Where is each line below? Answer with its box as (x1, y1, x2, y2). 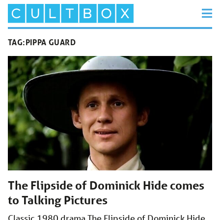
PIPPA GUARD (25, 37, 76, 48)
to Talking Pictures (8, 193, 108, 208)
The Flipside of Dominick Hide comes (8, 178, 204, 193)
